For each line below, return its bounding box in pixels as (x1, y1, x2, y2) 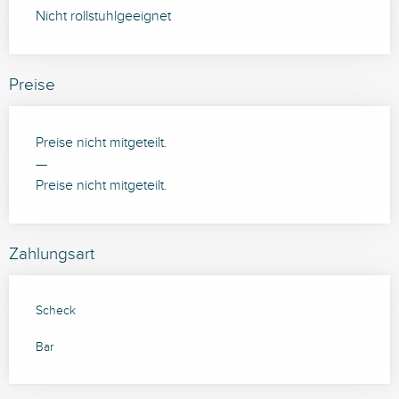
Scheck (36, 304, 76, 319)
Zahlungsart (9, 244, 94, 265)
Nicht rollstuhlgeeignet (36, 8, 171, 26)
